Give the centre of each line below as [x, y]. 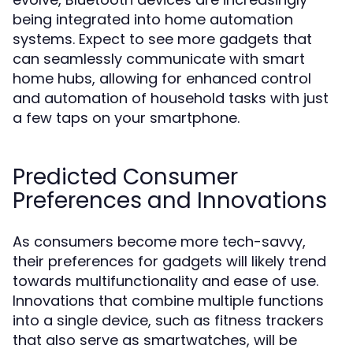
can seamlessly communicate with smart [159, 59]
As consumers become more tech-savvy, [159, 242]
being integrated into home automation [153, 19]
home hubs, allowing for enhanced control [162, 78]
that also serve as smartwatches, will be [155, 340]
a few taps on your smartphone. [126, 118]
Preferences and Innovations [170, 201]
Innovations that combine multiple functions [168, 301]
